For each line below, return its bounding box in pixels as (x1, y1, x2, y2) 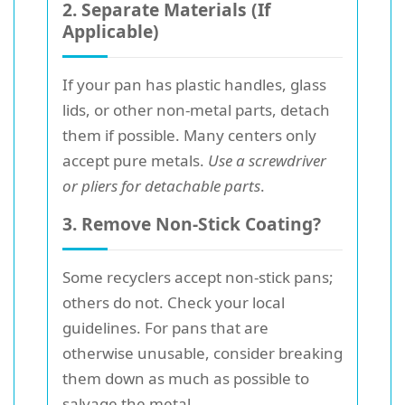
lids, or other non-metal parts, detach (62, 99, 330, 120)
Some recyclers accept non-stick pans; (62, 266, 334, 287)
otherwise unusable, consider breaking (62, 342, 343, 363)
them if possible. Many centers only (62, 124, 316, 146)
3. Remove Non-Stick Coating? (62, 211, 321, 236)
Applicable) (62, 18, 159, 43)
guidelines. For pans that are (62, 316, 268, 338)
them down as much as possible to (62, 367, 309, 389)
